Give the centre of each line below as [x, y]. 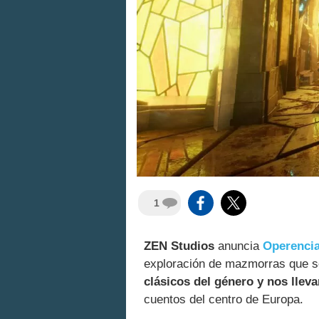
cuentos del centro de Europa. [224, 300]
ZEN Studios [179, 246]
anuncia [239, 246]
